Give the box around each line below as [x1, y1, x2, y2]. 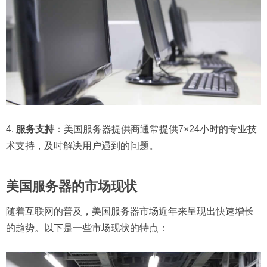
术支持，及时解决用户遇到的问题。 [6, 140, 159, 151]
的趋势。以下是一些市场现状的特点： [6, 222, 168, 233]
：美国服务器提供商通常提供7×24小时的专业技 [54, 123, 257, 134]
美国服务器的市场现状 [6, 178, 137, 194]
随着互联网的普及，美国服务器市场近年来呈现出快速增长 [6, 206, 254, 216]
